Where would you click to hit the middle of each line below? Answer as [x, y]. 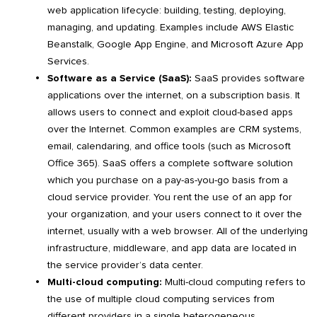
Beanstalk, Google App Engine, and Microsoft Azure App [175, 44]
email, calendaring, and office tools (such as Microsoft [169, 146]
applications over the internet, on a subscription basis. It [174, 95]
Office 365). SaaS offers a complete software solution [170, 163]
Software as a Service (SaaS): [120, 78]
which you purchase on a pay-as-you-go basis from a [168, 180]
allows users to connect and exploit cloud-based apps [170, 112]
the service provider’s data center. [125, 265]
